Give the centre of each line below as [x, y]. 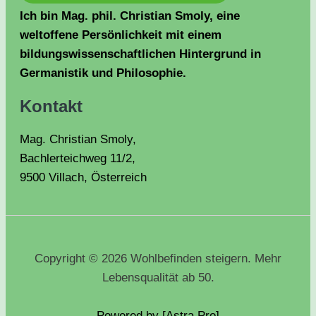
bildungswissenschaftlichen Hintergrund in [140, 54]
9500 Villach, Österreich [83, 178]
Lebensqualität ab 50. [158, 278]
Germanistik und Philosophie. [103, 73]
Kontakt [51, 107]
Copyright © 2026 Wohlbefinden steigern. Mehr [158, 259]
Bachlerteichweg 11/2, [78, 159]
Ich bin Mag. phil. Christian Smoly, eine [130, 16]
